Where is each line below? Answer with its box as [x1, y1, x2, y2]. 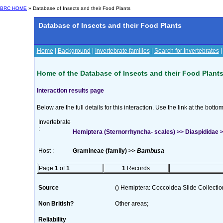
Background [57, 47, 91, 54]
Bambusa [136, 147, 164, 154]
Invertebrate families [95, 47, 150, 54]
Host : [38, 147, 54, 154]
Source [38, 184, 59, 191]
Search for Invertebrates [154, 47, 219, 54]
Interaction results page [36, 87, 104, 94]
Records [125, 164, 150, 172]
